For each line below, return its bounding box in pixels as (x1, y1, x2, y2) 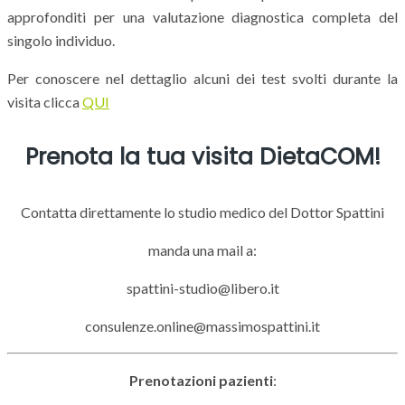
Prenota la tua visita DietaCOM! (24, 140, 381, 173)
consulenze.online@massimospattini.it (85, 317, 320, 335)
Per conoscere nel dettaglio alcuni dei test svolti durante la (7, 69, 398, 87)
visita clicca (7, 92, 82, 110)
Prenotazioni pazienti (128, 372, 273, 390)
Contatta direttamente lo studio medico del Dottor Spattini (21, 203, 384, 221)
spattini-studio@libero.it (126, 279, 279, 297)
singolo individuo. (7, 31, 115, 49)
